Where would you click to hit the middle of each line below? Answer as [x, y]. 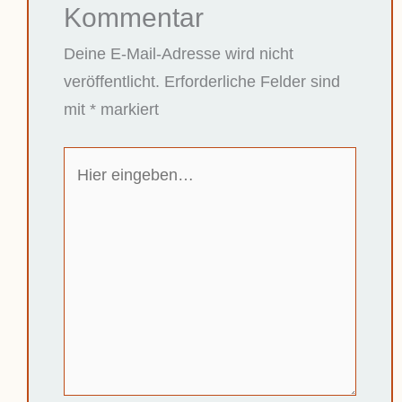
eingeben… [104, 188]
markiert [127, 109]
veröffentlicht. [111, 81]
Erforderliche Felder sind [252, 81]
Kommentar [133, 17]
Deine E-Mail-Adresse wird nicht [178, 53]
